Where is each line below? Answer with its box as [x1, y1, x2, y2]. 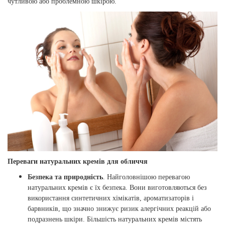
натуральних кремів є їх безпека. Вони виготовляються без [28, 184, 207, 192]
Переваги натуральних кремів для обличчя [8, 158, 148, 166]
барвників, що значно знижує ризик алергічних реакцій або [28, 205, 211, 213]
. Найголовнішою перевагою [103, 173, 190, 181]
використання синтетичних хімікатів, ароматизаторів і [28, 194, 194, 202]
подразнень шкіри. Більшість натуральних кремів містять [28, 215, 202, 223]
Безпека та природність [28, 173, 103, 181]
